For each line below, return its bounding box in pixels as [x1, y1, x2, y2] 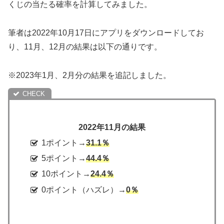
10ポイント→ [41, 169, 91, 178]
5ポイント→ [41, 154, 86, 163]
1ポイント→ [41, 138, 86, 147]
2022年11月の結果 [78, 122, 145, 131]
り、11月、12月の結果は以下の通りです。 [8, 42, 162, 51]
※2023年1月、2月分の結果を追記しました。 [8, 70, 171, 79]
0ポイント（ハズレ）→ [41, 185, 126, 194]
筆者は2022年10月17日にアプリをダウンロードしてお [8, 28, 204, 37]
